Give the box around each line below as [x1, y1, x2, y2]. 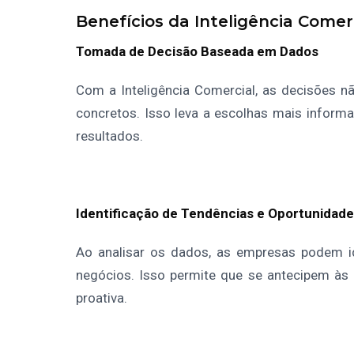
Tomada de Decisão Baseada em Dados [76, 43, 318, 60]
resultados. [76, 128, 143, 145]
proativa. [76, 290, 127, 307]
